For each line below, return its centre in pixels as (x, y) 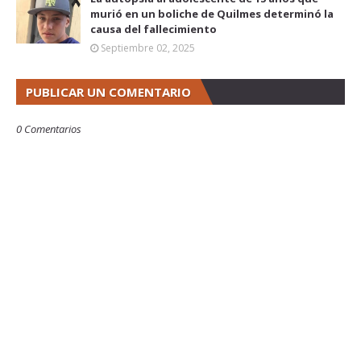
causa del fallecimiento (154, 29)
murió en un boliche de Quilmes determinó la (212, 13)
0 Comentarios (49, 129)
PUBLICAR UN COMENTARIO (108, 91)
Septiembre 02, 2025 (148, 48)
